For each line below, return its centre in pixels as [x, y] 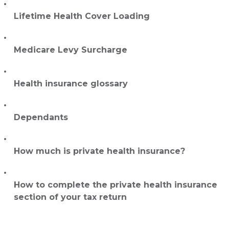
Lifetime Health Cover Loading [82, 16]
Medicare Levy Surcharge [71, 50]
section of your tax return [70, 197]
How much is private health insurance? [99, 151]
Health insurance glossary [71, 84]
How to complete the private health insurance [116, 185]
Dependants [41, 118]
